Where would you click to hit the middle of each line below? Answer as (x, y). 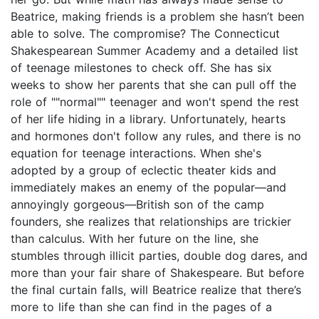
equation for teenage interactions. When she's (136, 153)
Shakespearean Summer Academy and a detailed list (155, 51)
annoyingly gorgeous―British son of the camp (137, 205)
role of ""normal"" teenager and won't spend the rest (155, 102)
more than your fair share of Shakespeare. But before (157, 273)
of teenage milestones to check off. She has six (141, 68)
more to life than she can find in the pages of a (141, 307)
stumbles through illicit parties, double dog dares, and (159, 256)
